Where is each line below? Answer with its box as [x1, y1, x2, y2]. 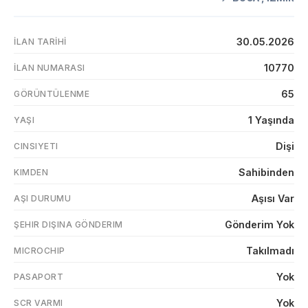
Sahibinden [239, 166, 294, 178]
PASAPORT [14, 272, 63, 282]
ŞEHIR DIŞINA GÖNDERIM [14, 219, 123, 230]
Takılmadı [246, 245, 294, 256]
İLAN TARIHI [14, 36, 67, 47]
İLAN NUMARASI [14, 63, 85, 73]
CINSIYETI [14, 141, 58, 151]
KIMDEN [14, 167, 48, 177]
